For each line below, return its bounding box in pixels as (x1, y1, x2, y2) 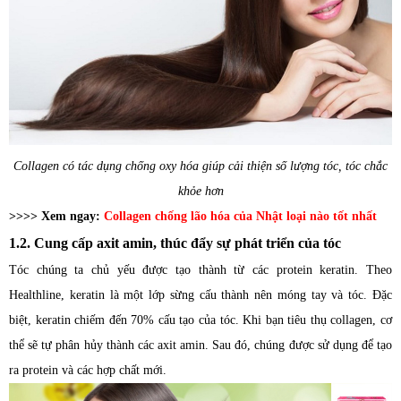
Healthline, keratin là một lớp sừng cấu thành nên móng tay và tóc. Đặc (9, 288, 392, 303)
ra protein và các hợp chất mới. (9, 363, 166, 378)
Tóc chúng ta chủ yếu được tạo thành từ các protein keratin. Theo (9, 263, 392, 277)
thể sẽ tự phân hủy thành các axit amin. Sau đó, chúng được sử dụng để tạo (9, 338, 392, 353)
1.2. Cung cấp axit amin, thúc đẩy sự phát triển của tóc (9, 235, 341, 252)
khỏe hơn (177, 184, 224, 199)
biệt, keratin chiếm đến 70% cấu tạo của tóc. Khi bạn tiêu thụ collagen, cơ (9, 313, 392, 328)
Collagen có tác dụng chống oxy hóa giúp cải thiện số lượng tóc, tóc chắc (13, 159, 388, 174)
